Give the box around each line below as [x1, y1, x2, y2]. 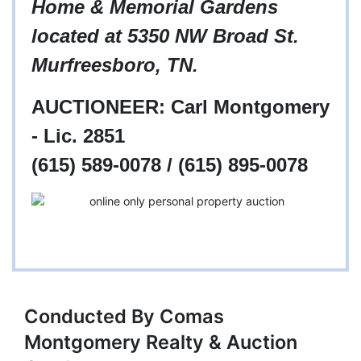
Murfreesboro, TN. [31, 54, 198, 77]
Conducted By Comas [24, 305, 224, 329]
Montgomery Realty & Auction [24, 330, 297, 355]
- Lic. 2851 [31, 125, 125, 147]
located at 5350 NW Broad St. [31, 25, 299, 48]
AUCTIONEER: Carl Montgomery [31, 96, 330, 118]
